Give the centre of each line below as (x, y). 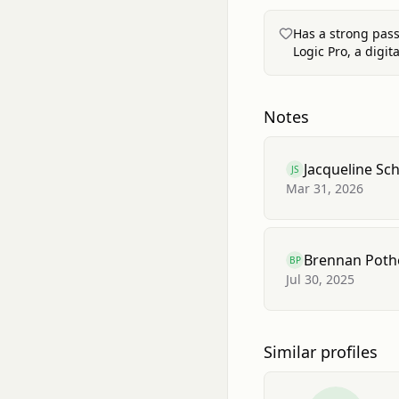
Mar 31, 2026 (325, 188)
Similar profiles (321, 352)
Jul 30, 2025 (320, 279)
